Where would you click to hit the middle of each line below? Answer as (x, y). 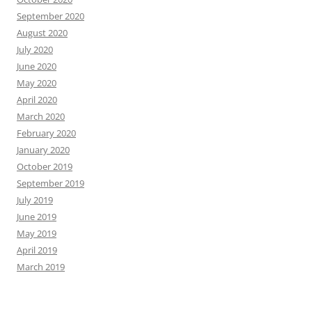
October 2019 (45, 167)
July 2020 (35, 50)
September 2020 (50, 16)
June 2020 (37, 67)
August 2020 (42, 33)
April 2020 (37, 100)
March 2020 (41, 117)
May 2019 (37, 234)
